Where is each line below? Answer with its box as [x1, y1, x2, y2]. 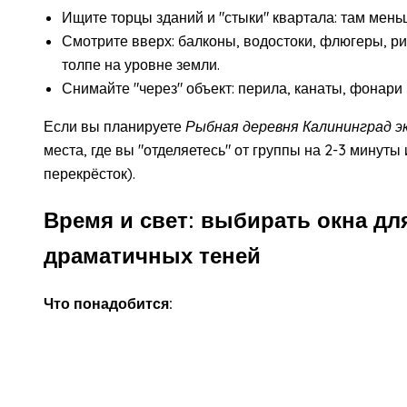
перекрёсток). [44, 164, 135, 183]
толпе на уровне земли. [62, 55, 220, 74]
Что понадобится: [44, 294, 173, 313]
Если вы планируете [44, 116, 185, 135]
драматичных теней [44, 242, 261, 270]
